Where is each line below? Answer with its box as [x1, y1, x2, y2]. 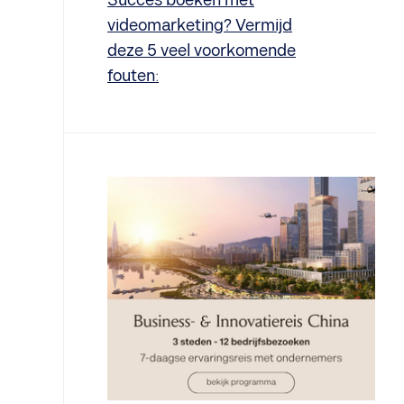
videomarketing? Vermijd [107, 16, 292, 35]
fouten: [107, 67, 159, 86]
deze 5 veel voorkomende [107, 41, 296, 60]
